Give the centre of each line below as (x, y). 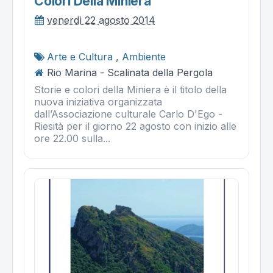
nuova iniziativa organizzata (98, 102)
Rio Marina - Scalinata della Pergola (130, 73)
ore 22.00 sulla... (72, 139)
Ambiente (144, 57)
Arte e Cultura (80, 57)
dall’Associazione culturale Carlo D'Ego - (128, 114)
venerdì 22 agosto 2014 (101, 20)
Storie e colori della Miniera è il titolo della (130, 90)
